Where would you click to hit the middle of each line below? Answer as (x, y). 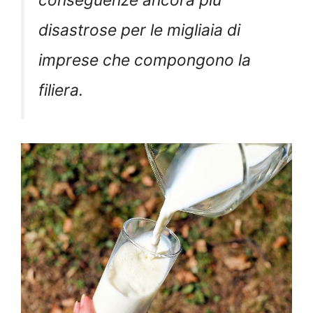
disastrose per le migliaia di (139, 30)
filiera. (61, 90)
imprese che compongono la (145, 60)
